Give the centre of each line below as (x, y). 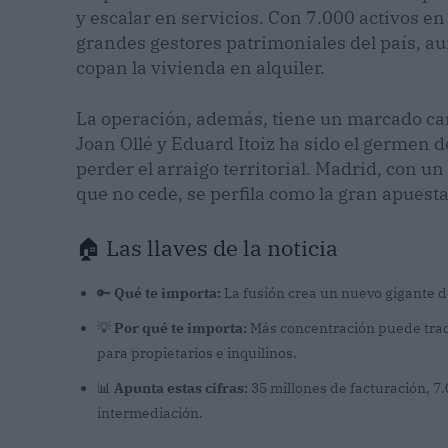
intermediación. (150, 413)
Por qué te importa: (180, 328)
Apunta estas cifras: (181, 388)
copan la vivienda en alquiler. (200, 68)
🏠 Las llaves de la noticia (207, 248)
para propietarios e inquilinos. (197, 353)
